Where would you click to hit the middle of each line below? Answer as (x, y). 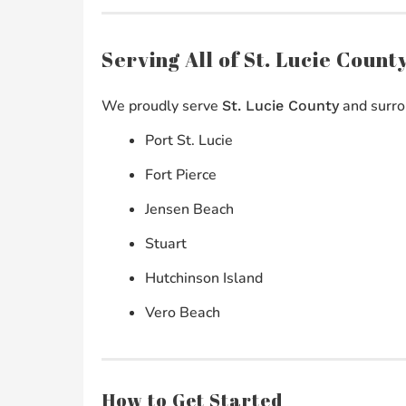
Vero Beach (182, 313)
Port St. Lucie (188, 141)
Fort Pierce (180, 175)
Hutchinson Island (203, 279)
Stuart (165, 244)
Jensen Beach (189, 210)
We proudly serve (161, 106)
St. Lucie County (280, 106)
